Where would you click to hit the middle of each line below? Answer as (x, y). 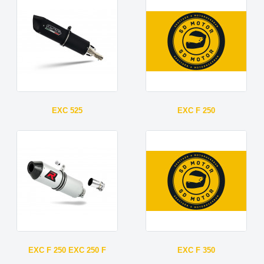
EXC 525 (67, 110)
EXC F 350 (197, 250)
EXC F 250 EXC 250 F (67, 250)
